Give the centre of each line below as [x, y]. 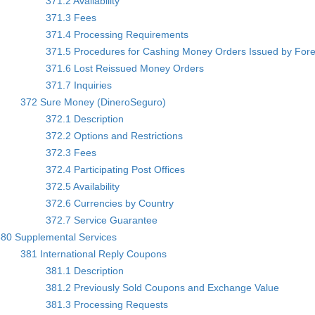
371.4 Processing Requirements [117, 34]
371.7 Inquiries [79, 85]
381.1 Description [85, 270]
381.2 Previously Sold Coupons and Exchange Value [163, 287]
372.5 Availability [83, 186]
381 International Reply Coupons [94, 253]
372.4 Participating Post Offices [116, 169]
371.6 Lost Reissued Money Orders [125, 68]
